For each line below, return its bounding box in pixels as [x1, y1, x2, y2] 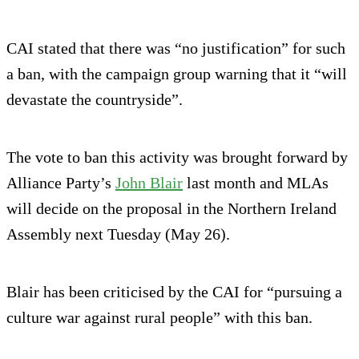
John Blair [115, 174, 183, 192]
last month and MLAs [183, 174, 329, 192]
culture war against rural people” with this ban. [6, 309, 313, 327]
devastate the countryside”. [6, 91, 183, 109]
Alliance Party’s [6, 174, 115, 192]
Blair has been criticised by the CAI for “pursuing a [6, 283, 342, 301]
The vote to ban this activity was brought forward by [6, 148, 348, 167]
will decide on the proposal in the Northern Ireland [6, 200, 337, 218]
